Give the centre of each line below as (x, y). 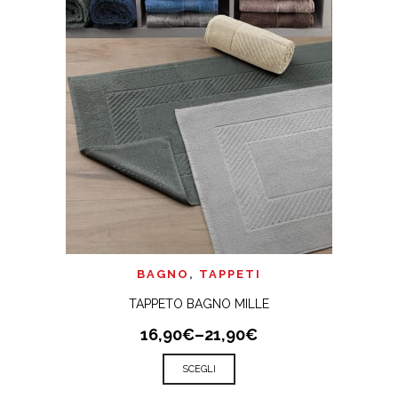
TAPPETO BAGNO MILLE (199, 304)
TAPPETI (230, 274)
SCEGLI (199, 369)
